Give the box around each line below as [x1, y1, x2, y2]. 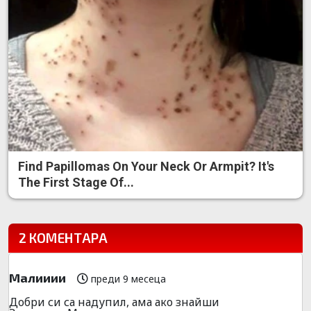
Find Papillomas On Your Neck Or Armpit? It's [18, 159, 274, 174]
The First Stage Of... [18, 175, 134, 190]
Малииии [9, 270, 66, 286]
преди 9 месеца [88, 271, 166, 285]
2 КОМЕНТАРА [19, 230, 108, 246]
